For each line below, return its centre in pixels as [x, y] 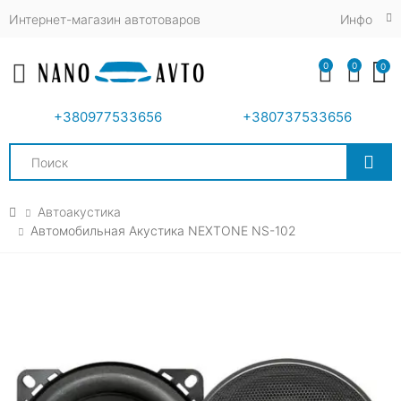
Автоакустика [79, 212]
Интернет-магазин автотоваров [105, 19]
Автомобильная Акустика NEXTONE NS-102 [163, 230]
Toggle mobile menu [137, 85]
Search [30, 150]
